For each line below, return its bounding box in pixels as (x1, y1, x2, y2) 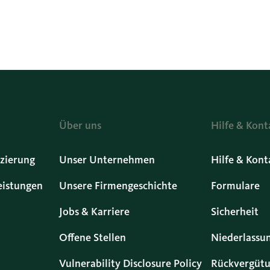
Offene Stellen (58, 230, 126, 244)
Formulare (211, 178, 260, 192)
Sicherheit (211, 204, 259, 218)
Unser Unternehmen (58, 152, 155, 166)
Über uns (58, 119, 101, 132)
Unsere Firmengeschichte (58, 178, 177, 192)
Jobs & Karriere (58, 204, 130, 218)
